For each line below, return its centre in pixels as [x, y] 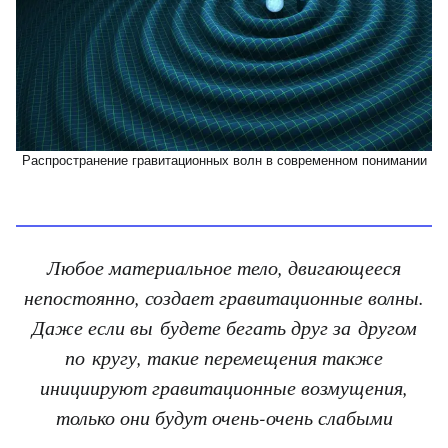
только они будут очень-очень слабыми [224, 417]
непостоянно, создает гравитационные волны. [224, 297]
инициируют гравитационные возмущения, [224, 387]
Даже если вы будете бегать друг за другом [224, 327]
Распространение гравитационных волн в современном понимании [224, 160]
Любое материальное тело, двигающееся [224, 267]
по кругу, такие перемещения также [224, 357]
